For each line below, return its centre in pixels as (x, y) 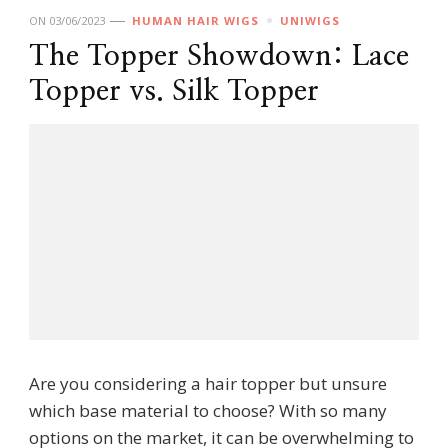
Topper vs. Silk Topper (174, 91)
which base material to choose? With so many (208, 411)
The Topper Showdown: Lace (219, 56)
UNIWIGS (310, 20)
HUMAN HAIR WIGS (195, 20)
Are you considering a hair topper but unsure (208, 384)
